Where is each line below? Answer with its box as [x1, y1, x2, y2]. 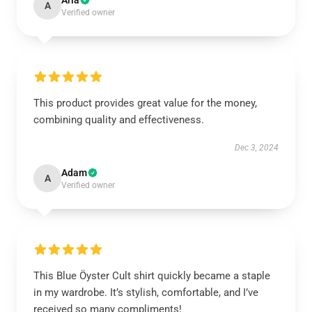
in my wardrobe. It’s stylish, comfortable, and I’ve [33, 286, 258, 299]
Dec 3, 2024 [235, 143, 279, 153]
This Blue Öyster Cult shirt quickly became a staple [33, 270, 270, 282]
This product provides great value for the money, [33, 97, 257, 109]
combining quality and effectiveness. [33, 114, 204, 126]
